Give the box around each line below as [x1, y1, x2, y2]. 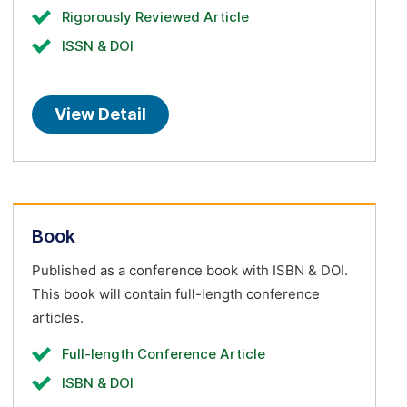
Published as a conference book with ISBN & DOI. [32, 263, 348, 279]
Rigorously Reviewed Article [62, 9, 249, 25]
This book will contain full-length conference [32, 286, 320, 303]
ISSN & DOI [62, 38, 134, 55]
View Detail [55, 104, 146, 124]
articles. [32, 310, 84, 326]
